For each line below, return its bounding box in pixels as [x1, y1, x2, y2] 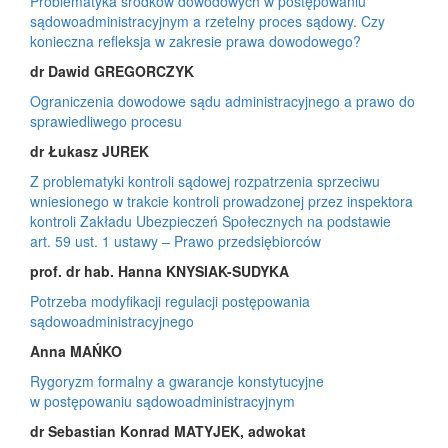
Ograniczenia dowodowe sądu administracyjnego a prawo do [30, 90, 415, 111]
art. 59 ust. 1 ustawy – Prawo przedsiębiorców [30, 230, 321, 251]
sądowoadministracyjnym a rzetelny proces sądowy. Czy [30, 10, 385, 31]
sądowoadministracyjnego [30, 310, 194, 331]
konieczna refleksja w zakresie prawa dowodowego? [30, 30, 361, 51]
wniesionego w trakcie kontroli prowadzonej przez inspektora [30, 190, 413, 211]
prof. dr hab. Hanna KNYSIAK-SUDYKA [30, 260, 289, 281]
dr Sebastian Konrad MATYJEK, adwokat [30, 420, 306, 441]
